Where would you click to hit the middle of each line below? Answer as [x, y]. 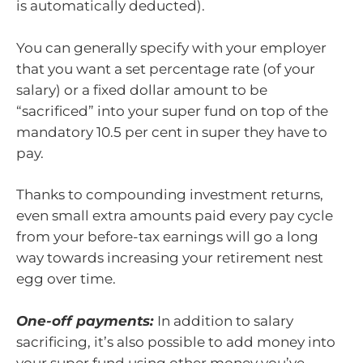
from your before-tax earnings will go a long [167, 237]
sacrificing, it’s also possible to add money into [176, 342]
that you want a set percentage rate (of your [166, 68]
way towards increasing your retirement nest [170, 258]
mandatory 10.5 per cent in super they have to [172, 132]
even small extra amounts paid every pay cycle [175, 216]
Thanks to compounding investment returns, [170, 195]
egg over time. [66, 279]
